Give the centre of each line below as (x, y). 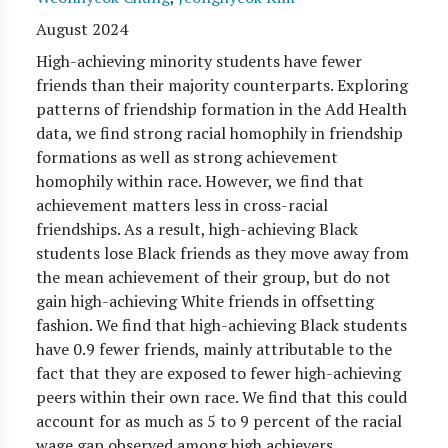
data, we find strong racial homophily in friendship (219, 133)
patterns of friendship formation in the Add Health (221, 109)
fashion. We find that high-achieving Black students (221, 325)
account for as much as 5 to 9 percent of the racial (219, 421)
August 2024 (82, 29)
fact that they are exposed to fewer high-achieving (218, 373)
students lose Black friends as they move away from (222, 253)
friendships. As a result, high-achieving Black (197, 229)
